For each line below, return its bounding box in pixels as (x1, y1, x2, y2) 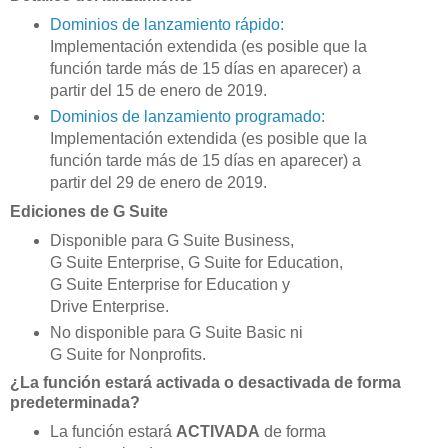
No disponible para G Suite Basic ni (49, 323, 303, 341)
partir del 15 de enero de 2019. (49, 81, 271, 99)
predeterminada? (10, 394, 144, 412)
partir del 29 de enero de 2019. (49, 173, 271, 191)
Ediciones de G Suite (10, 202, 172, 220)
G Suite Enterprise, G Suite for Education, (49, 253, 343, 271)
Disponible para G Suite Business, (49, 231, 294, 249)
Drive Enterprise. (49, 297, 173, 315)
